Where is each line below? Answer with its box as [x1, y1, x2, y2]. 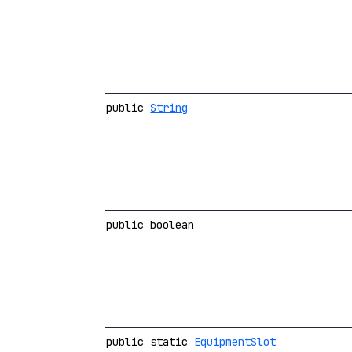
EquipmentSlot [194, 335, 277, 349]
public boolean [106, 218, 195, 232]
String [150, 101, 189, 115]
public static [106, 335, 195, 349]
